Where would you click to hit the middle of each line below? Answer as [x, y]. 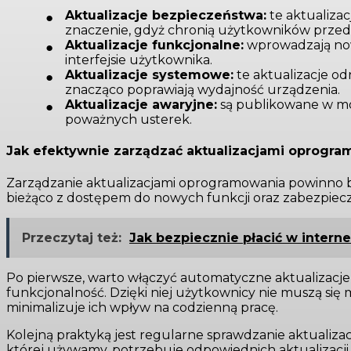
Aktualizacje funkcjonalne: [154, 45]
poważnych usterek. [128, 120]
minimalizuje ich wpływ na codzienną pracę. [142, 307]
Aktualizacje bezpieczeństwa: [166, 16]
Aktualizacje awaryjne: [141, 105]
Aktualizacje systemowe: [149, 75]
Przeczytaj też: [72, 237]
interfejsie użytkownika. [139, 60]
